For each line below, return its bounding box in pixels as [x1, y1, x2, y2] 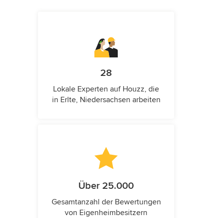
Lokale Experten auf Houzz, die [53, 84, 159, 94]
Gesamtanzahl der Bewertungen [51, 197, 161, 207]
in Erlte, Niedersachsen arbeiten [52, 94, 161, 105]
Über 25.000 [78, 180, 134, 192]
